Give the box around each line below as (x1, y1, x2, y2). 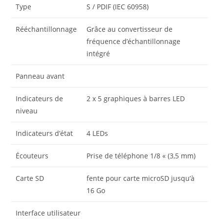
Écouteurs (16, 151, 49, 161)
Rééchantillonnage (16, 24, 77, 34)
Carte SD (16, 174, 44, 183)
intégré (87, 49, 110, 59)
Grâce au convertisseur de (87, 24, 173, 34)
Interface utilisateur (16, 208, 81, 218)
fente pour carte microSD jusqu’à (87, 174, 195, 183)
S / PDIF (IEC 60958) (87, 2, 149, 12)
